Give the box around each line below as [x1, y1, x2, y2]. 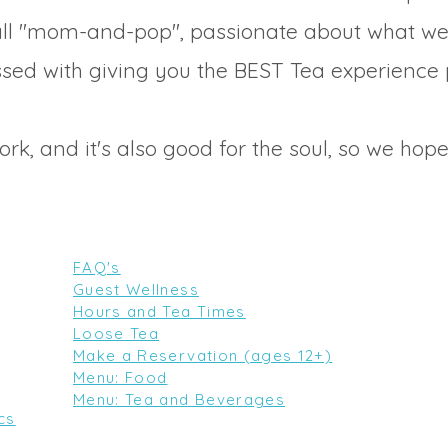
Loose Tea [73, 324, 160, 343]
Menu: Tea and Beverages [73, 390, 286, 409]
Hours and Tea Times [73, 302, 246, 321]
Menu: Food [73, 368, 168, 387]
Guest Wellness [73, 280, 199, 299]
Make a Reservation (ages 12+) [73, 346, 333, 365]
